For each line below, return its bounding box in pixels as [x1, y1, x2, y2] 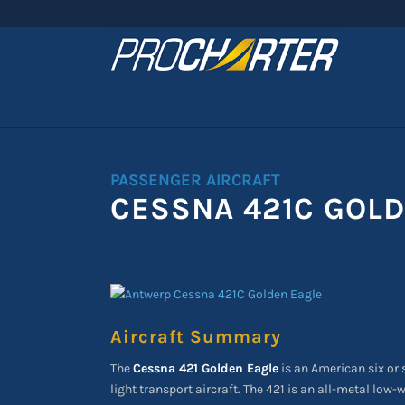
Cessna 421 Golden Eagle [133, 360, 278, 376]
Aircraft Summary [110, 326, 281, 347]
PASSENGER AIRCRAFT [110, 170, 280, 190]
